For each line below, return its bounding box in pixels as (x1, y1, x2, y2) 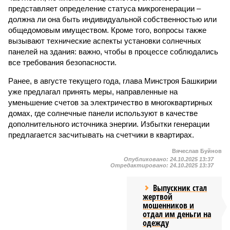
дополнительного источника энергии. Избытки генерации (8, 120, 209, 128)
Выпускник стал (153, 182, 207, 194)
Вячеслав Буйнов (172, 148, 222, 154)
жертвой (143, 191, 173, 202)
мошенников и (143, 200, 195, 211)
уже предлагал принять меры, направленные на (8, 87, 178, 96)
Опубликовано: (124, 156, 170, 162)
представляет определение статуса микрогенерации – (8, 4, 201, 13)
